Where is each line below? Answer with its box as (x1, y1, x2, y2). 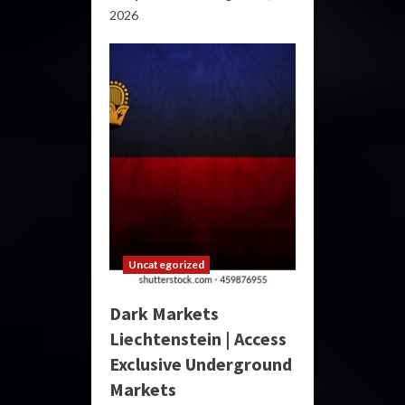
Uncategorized (128, 258, 205, 271)
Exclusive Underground (109, 353, 292, 375)
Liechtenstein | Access (109, 327, 287, 350)
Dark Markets (109, 302, 219, 325)
